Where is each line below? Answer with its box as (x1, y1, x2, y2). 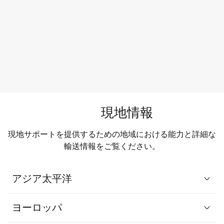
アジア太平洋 (12, 172, 72, 185)
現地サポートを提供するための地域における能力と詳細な (8, 129, 216, 139)
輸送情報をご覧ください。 (64, 141, 160, 151)
